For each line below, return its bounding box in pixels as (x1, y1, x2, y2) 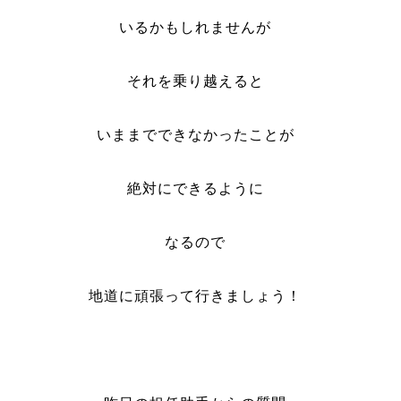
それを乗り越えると (126, 73, 264, 89)
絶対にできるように (126, 181, 264, 196)
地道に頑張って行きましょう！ (89, 288, 303, 303)
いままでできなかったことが (96, 127, 294, 142)
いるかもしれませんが (119, 20, 272, 35)
